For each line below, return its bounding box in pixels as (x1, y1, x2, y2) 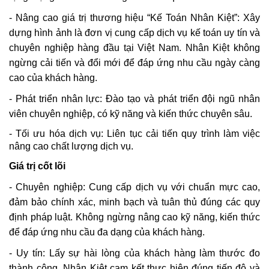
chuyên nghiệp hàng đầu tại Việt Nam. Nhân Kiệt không (9, 43, 260, 53)
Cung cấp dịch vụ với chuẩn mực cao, (88, 182, 261, 192)
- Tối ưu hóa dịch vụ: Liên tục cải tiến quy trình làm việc (9, 128, 260, 139)
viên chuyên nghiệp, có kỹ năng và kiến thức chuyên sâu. (9, 109, 252, 119)
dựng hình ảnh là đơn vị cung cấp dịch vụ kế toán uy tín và (9, 28, 260, 38)
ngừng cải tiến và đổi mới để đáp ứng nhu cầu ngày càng (9, 58, 260, 68)
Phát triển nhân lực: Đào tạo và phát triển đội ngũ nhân (12, 94, 260, 104)
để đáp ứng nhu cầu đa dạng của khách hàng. (9, 227, 205, 237)
